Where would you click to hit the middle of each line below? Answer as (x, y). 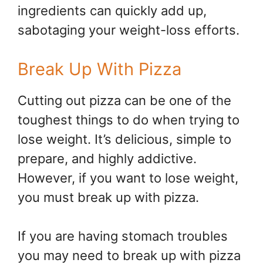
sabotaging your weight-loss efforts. (129, 30)
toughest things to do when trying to (129, 120)
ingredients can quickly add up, (112, 11)
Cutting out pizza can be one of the (124, 101)
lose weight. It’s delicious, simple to (124, 139)
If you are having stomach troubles (123, 236)
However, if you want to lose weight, (128, 178)
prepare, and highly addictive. (107, 159)
